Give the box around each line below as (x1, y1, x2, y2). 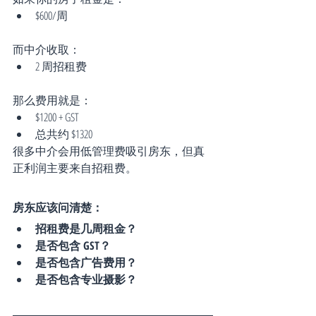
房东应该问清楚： (13, 200, 103, 216)
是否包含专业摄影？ (35, 272, 137, 288)
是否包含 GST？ (35, 238, 111, 254)
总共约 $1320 (35, 126, 92, 142)
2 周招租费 (35, 59, 87, 75)
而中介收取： (13, 42, 80, 58)
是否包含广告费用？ (35, 255, 137, 271)
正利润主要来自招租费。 (13, 160, 137, 176)
